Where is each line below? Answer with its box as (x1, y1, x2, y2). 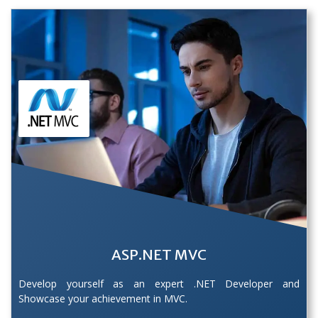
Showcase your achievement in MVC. (18, 292, 187, 306)
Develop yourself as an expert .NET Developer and (18, 277, 300, 291)
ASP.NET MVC (111, 246, 207, 264)
